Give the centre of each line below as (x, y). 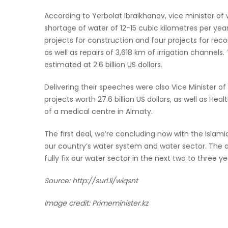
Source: (58, 181)
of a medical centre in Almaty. (98, 112)
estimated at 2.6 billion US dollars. (103, 65)
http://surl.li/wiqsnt (105, 181)
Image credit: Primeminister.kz (96, 204)
